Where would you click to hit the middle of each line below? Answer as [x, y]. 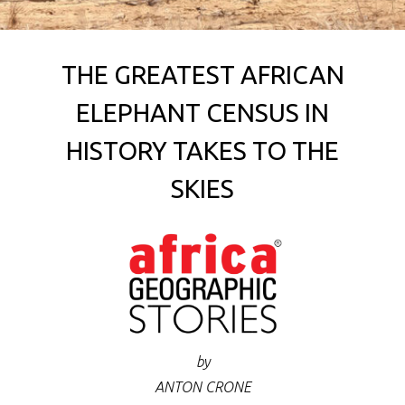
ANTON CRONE [202, 386]
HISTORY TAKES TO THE [202, 151]
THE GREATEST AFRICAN [202, 75]
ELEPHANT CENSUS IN [202, 113]
